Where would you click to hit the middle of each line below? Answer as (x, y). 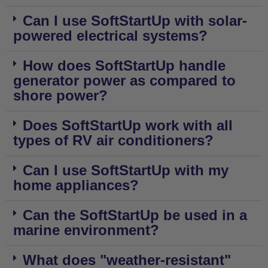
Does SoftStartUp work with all (128, 125)
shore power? (60, 95)
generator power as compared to (124, 80)
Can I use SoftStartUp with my (126, 170)
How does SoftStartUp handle (124, 66)
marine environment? (86, 230)
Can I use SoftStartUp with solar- (135, 21)
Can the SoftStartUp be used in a (135, 215)
